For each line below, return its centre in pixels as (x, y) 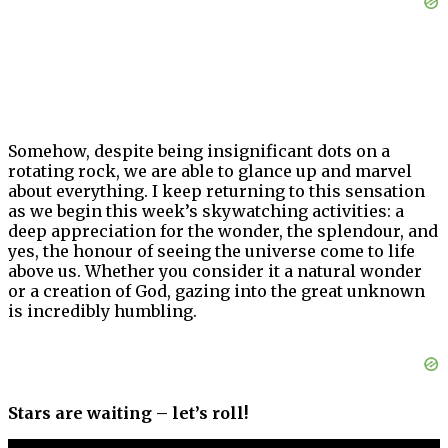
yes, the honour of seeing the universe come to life (211, 251)
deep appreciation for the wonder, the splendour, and (223, 231)
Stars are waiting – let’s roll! (128, 413)
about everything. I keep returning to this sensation (216, 191)
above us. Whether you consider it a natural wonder (215, 271)
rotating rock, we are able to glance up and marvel (210, 171)
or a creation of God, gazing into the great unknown (216, 291)
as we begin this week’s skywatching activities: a (206, 211)
